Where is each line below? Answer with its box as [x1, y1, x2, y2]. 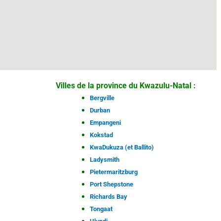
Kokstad [89, 131, 113, 139]
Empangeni [89, 119, 121, 127]
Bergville [89, 94, 114, 102]
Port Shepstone [89, 181, 133, 188]
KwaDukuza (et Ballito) [89, 144, 154, 151]
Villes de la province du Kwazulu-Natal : [56, 81, 196, 91]
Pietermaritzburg [89, 168, 138, 176]
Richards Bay [89, 193, 127, 201]
